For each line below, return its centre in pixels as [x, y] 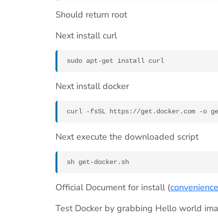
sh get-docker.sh [98, 162]
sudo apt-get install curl [115, 61]
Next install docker [92, 86]
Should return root [91, 15]
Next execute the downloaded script [127, 137]
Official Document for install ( [113, 188]
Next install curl [86, 36]
